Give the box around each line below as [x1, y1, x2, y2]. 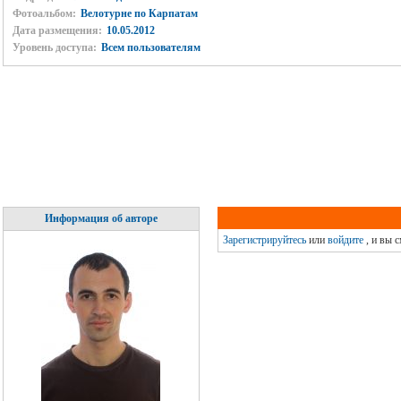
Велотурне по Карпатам [80, 7, 198, 20]
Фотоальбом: [12, 7, 76, 20]
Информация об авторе [44, 212, 158, 225]
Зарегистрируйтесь [222, 234, 306, 246]
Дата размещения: [12, 24, 102, 37]
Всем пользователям [100, 41, 200, 54]
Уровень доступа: [12, 41, 97, 54]
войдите [327, 234, 363, 246]
